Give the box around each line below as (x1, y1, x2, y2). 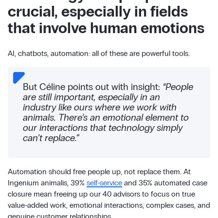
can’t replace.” (23, 132, 79, 144)
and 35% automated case (122, 178, 207, 188)
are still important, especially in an (23, 91, 161, 103)
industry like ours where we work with (23, 101, 177, 113)
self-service (86, 178, 122, 188)
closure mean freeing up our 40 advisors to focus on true (7, 189, 195, 199)
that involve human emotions (7, 18, 204, 37)
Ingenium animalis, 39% (7, 178, 87, 188)
